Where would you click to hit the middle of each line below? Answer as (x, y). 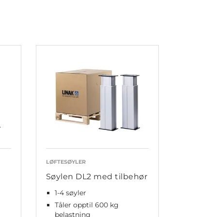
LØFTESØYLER (66, 162)
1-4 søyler (70, 193)
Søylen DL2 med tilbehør (97, 177)
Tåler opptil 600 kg (86, 205)
